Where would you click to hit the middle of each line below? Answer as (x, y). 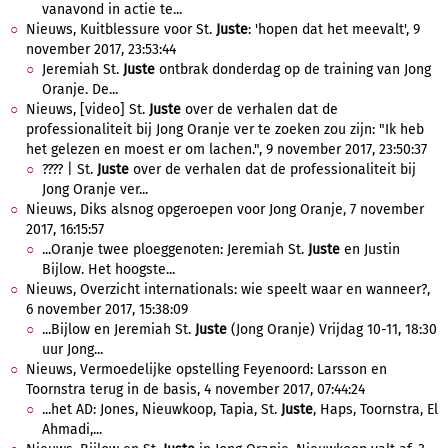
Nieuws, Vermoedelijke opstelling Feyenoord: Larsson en (206, 369)
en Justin (370, 249)
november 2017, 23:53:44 (101, 49)
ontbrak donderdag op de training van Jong (293, 69)
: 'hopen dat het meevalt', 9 (334, 29)
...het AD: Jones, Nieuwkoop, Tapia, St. (161, 409)
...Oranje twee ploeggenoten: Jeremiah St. (175, 249)
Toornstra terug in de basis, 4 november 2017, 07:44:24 (195, 389)
